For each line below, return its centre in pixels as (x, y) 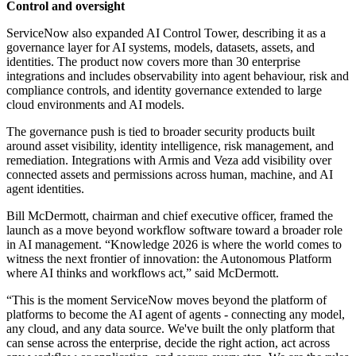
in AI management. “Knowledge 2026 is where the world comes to (174, 245)
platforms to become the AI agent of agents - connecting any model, (176, 315)
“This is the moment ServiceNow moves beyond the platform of (166, 300)
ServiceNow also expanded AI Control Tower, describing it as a (166, 33)
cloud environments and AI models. (95, 105)
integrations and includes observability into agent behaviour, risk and (178, 76)
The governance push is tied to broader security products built (161, 132)
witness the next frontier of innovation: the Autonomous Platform (169, 259)
